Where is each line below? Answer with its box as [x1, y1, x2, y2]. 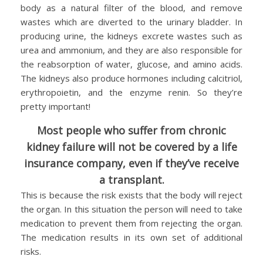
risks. [21, 245, 41, 257]
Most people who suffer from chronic [37, 123, 226, 137]
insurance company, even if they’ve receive [24, 156, 239, 170]
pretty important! [21, 100, 90, 112]
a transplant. [99, 172, 164, 187]
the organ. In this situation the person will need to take [21, 203, 242, 215]
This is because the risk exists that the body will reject [21, 188, 242, 201]
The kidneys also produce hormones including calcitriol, [21, 72, 242, 84]
